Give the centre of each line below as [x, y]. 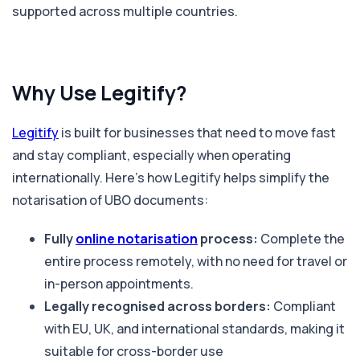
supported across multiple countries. [125, 11]
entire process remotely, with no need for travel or [196, 261]
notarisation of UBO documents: [110, 200]
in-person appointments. [119, 283]
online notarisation [137, 238]
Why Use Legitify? [99, 92]
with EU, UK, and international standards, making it [194, 328]
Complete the [301, 238]
